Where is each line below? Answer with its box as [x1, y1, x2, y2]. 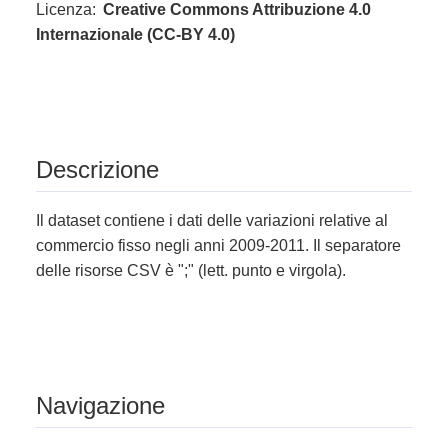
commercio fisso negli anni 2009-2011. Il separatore [36, 237, 401, 255]
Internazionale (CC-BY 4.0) [36, 25, 235, 43]
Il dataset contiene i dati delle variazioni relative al [36, 212, 388, 230]
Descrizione [36, 156, 159, 184]
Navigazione [36, 392, 165, 420]
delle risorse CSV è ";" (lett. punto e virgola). [36, 262, 346, 280]
